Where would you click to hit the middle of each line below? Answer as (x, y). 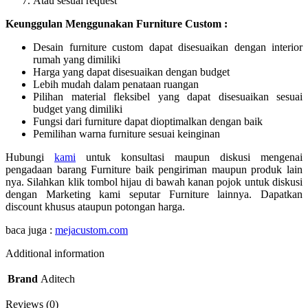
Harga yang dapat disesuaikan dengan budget (131, 71)
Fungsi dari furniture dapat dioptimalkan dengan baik (148, 121)
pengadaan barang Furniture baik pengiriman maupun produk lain (154, 169)
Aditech (58, 278)
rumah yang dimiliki (77, 59)
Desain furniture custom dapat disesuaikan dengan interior (168, 47)
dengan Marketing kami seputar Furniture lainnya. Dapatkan (154, 194)
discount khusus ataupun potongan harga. (95, 206)
